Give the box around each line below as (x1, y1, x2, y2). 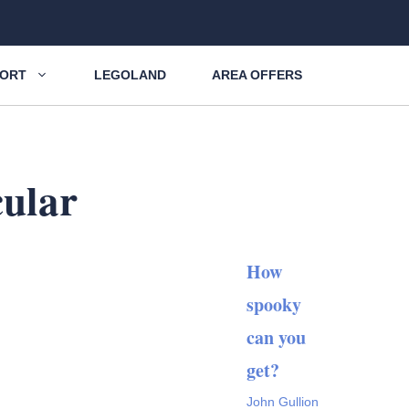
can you (246, 324, 306, 351)
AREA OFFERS (212, 68, 302, 82)
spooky (246, 291, 301, 318)
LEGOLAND (94, 68, 166, 82)
